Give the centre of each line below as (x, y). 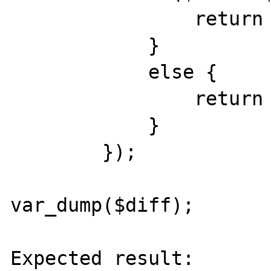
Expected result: (103, 258)
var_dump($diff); (103, 205)
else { (80, 72)
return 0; (103, 18)
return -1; (103, 98)
